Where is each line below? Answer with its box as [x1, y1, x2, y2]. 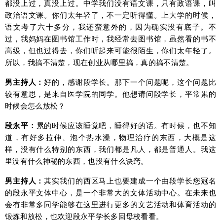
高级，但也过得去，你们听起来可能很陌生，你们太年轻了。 [5, 45, 216, 56]
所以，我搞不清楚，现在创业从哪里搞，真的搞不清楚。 [5, 57, 194, 68]
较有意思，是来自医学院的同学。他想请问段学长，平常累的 [5, 88, 216, 99]
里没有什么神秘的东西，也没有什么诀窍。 [5, 155, 148, 166]
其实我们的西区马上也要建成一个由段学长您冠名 [44, 175, 217, 186]
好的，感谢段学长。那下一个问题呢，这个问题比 [44, 76, 217, 87]
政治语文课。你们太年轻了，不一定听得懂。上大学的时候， [5, 9, 216, 20]
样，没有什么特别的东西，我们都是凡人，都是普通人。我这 [5, 144, 216, 154]
